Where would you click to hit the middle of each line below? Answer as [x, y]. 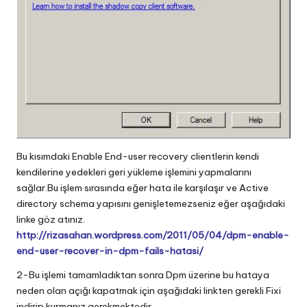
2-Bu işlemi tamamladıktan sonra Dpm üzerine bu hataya [143, 274]
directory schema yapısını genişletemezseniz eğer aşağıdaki [151, 203]
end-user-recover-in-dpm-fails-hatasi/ [110, 250]
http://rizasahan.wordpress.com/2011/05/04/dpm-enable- [153, 235]
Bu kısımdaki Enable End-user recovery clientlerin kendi [138, 156]
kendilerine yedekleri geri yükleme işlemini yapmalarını [134, 172]
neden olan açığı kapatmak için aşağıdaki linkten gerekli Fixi [149, 290]
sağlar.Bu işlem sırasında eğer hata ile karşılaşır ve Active [143, 187]
